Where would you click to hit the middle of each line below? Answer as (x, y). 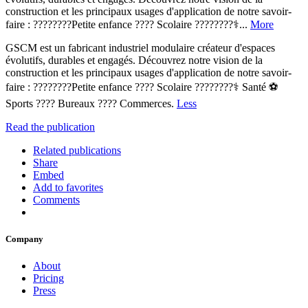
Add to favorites (68, 187)
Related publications (77, 150)
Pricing (48, 278)
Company (24, 239)
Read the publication (50, 126)
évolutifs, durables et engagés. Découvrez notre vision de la (134, 60)
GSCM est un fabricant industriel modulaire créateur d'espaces (140, 47)
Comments (56, 199)
